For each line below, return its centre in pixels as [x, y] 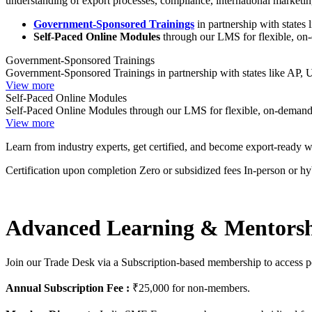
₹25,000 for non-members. [190, 288]
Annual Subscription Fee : [68, 288]
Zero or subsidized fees [190, 171]
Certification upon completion [71, 171]
